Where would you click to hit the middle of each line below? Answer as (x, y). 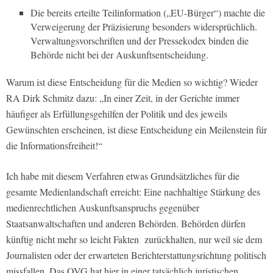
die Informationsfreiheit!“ (54, 145)
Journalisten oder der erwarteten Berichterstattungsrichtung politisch (136, 255)
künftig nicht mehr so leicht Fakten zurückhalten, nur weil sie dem (134, 239)
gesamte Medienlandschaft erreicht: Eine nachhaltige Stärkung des (133, 191)
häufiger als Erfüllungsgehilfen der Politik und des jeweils (117, 113)
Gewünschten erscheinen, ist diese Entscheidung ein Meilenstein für (136, 129)
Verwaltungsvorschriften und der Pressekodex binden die (140, 40)
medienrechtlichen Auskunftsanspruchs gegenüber (103, 207)
